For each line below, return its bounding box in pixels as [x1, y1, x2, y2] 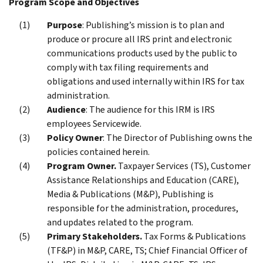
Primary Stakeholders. [47, 230, 142, 242]
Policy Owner [47, 131, 103, 144]
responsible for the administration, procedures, [47, 201, 238, 214]
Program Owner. [47, 159, 116, 172]
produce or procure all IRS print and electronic [47, 32, 232, 45]
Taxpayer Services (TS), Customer [116, 159, 251, 172]
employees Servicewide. [47, 117, 141, 130]
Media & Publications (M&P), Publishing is [47, 187, 214, 200]
